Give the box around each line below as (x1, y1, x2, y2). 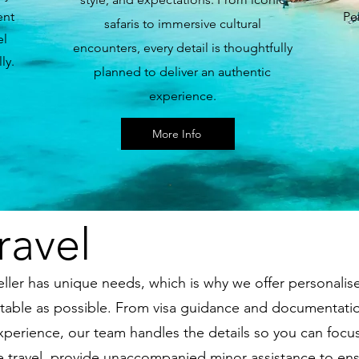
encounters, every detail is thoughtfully (72, 40, 292, 55)
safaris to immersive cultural (103, 16, 261, 31)
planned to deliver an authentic (94, 64, 271, 79)
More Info (151, 127, 201, 141)
